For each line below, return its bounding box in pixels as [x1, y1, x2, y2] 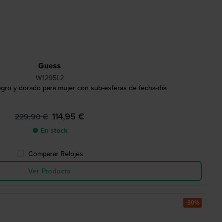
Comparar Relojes [28, 149, 83, 159]
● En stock [32, 125, 67, 135]
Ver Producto [28, 166, 71, 176]
